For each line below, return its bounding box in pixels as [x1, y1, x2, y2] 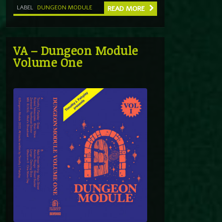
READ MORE [108, 3, 147, 13]
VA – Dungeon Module [13, 42, 138, 58]
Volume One [13, 54, 82, 70]
